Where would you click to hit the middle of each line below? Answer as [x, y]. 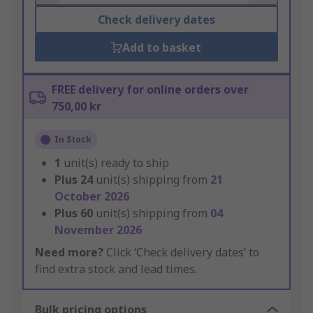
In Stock [73, 140]
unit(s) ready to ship [116, 163]
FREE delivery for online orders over [150, 90]
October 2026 [92, 197]
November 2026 [98, 230]
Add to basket [162, 48]
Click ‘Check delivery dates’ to [181, 253]
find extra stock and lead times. [116, 269]
